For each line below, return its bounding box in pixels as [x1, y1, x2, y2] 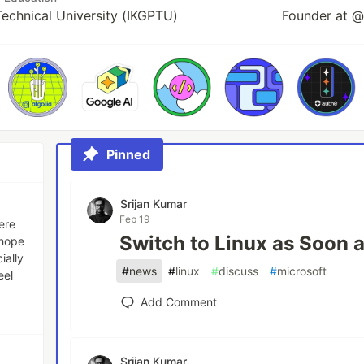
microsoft [277, 263, 327, 278]
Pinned [106, 145, 151, 162]
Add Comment [141, 294, 218, 309]
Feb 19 [119, 212, 150, 225]
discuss [219, 263, 259, 278]
